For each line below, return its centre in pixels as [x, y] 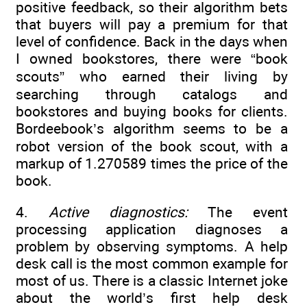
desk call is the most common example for [152, 264]
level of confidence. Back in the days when [152, 41]
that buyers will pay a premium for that [152, 24]
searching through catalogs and [152, 94]
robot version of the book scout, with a [152, 146]
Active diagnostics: [118, 212]
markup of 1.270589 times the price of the [152, 163]
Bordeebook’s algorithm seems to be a [152, 128]
